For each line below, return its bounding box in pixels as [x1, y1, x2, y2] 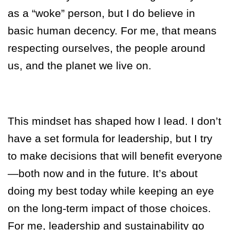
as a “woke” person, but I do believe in [8, 7, 195, 20]
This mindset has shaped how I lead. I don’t [8, 115, 221, 127]
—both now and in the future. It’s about [8, 167, 198, 180]
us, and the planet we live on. [8, 60, 151, 72]
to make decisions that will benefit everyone [8, 150, 222, 162]
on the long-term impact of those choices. [8, 202, 211, 215]
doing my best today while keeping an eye [8, 185, 214, 197]
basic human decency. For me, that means [8, 25, 217, 37]
